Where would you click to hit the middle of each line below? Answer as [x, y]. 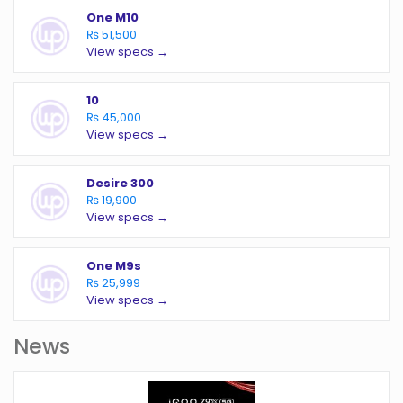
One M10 [112, 18]
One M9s [114, 266]
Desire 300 [120, 184]
